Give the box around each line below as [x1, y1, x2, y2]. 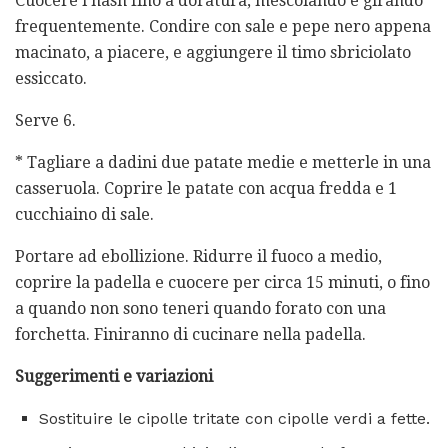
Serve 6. [15, 110, 76, 130]
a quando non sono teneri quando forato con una [15, 298, 386, 318]
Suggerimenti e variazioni [15, 366, 213, 386]
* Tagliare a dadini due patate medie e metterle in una [15, 152, 431, 172]
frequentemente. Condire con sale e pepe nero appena [15, 16, 431, 36]
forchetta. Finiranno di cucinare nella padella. [15, 324, 366, 344]
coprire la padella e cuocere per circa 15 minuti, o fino [15, 272, 430, 292]
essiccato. [15, 68, 87, 88]
